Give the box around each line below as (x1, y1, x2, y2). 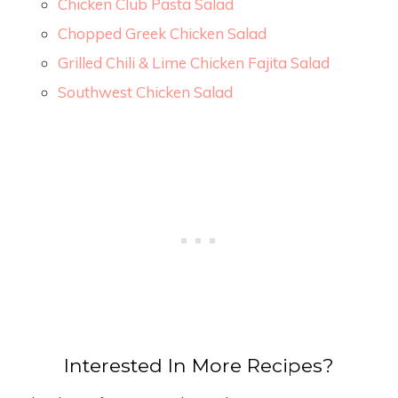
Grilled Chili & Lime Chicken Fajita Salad (58, 53, 330, 73)
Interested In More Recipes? (64, 354, 334, 378)
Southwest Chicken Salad (58, 83, 233, 102)
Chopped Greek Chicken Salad (58, 24, 267, 44)
